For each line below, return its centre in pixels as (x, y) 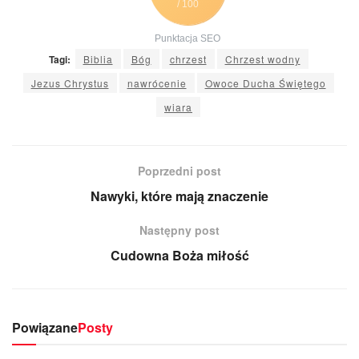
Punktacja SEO (188, 39)
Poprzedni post (179, 170)
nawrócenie (157, 83)
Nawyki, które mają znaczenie (179, 196)
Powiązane (45, 327)
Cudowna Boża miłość (179, 255)
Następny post (179, 230)
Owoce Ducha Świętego (265, 83)
